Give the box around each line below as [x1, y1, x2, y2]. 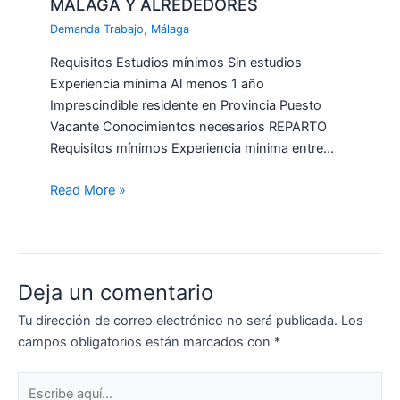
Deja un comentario [18, 279, 213, 306]
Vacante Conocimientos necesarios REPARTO [50, 118, 328, 135]
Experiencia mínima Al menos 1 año [50, 75, 265, 92]
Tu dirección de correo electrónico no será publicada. [18, 312, 337, 329]
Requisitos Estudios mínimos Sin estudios [50, 54, 303, 71]
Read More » [50, 182, 127, 199]
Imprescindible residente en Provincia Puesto [50, 96, 322, 113]
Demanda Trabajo [50, 22, 145, 37]
